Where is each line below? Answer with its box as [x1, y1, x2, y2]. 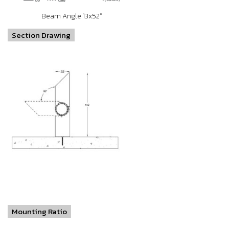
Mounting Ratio [12, 205, 67, 217]
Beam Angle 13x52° [41, 11, 102, 21]
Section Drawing [12, 29, 71, 41]
